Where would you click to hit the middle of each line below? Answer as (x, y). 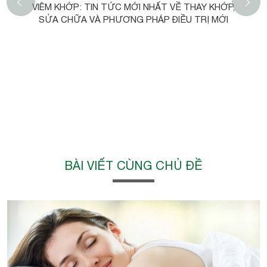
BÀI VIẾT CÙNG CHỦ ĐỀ (133, 166)
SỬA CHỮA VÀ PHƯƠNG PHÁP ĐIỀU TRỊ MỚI (133, 20)
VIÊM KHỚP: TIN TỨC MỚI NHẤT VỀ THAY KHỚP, (133, 7)
